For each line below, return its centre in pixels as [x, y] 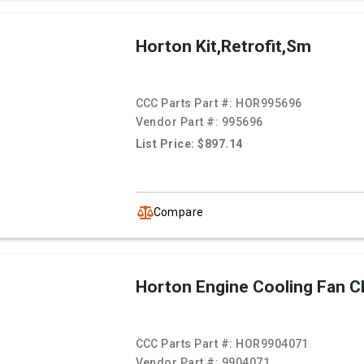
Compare [178, 212]
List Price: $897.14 [189, 144]
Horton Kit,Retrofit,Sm [223, 47]
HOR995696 [269, 104]
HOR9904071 [272, 344]
